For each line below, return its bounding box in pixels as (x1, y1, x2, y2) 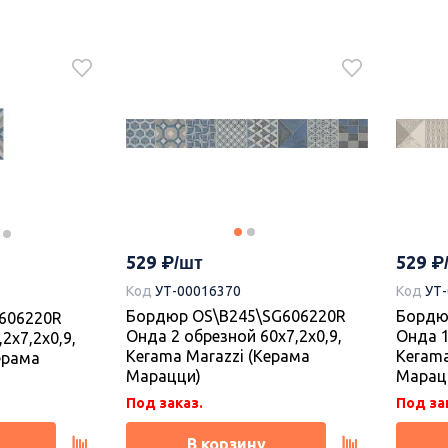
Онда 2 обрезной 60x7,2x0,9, (126, 327, 342, 346)
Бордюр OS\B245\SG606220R (126, 307, 346, 326)
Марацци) (126, 367, 201, 386)
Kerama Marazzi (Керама (126, 347, 310, 366)
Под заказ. (126, 395, 203, 412)
